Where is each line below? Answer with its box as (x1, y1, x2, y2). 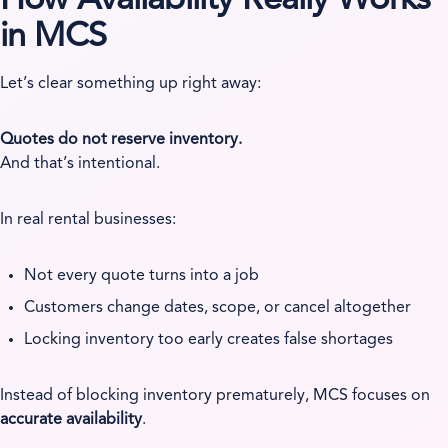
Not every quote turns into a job (24, 267, 260, 284)
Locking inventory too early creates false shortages (24, 331, 394, 348)
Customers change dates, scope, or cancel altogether (24, 299, 412, 316)
